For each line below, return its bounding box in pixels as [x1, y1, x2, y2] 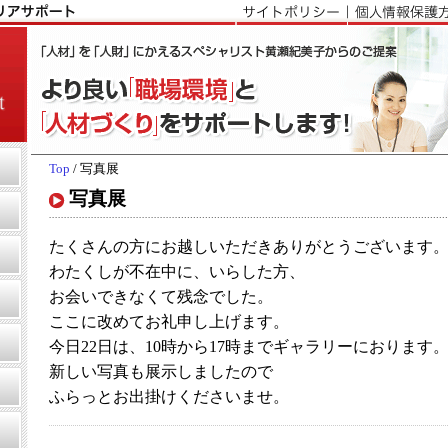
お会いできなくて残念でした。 [49, 288, 273, 305]
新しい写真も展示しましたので [49, 363, 273, 380]
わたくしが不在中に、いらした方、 [49, 263, 305, 280]
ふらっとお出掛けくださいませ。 [49, 388, 289, 405]
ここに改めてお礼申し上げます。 [49, 313, 289, 330]
